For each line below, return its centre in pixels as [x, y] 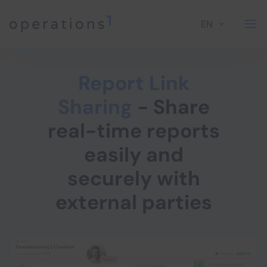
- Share [173, 107]
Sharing [97, 107]
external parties [133, 202]
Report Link [133, 83]
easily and [133, 155]
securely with [133, 178]
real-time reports [133, 131]
